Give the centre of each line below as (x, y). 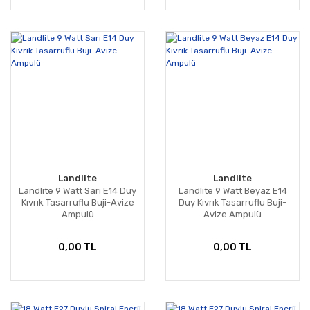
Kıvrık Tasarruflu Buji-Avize (77, 203)
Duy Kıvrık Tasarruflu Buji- (232, 203)
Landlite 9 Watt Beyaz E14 (232, 191)
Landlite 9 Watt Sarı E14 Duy (77, 191)
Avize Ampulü (232, 215)
